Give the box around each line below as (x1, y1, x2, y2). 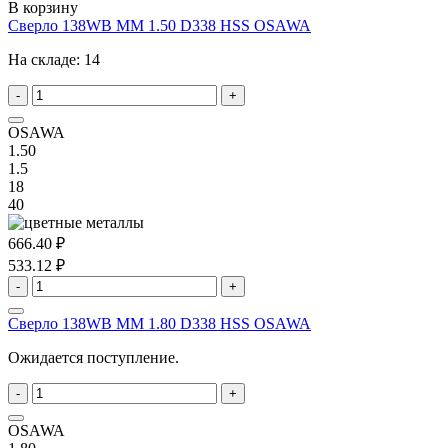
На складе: (8, 51, 84, 69)
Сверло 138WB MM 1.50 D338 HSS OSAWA (8, 17, 311, 35)
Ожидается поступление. (8, 349, 179, 367)
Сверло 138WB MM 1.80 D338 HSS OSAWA (8, 315, 311, 333)
